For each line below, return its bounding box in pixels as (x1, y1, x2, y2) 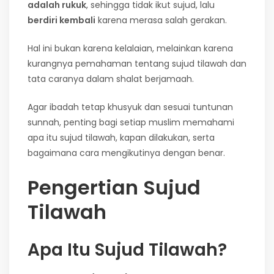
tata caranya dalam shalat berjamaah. (28, 72, 194, 85)
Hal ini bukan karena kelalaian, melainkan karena (28, 42, 233, 54)
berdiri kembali (28, 13, 95, 26)
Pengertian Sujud (28, 173, 201, 201)
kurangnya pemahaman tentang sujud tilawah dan (28, 57, 246, 70)
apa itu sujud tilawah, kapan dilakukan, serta (28, 131, 215, 144)
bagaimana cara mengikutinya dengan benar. (28, 146, 225, 159)
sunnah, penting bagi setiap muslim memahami (28, 116, 234, 128)
